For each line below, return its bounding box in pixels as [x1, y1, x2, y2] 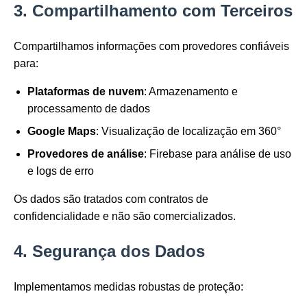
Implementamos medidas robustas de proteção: [14, 281, 243, 293]
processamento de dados [27, 103, 150, 115]
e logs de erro [27, 165, 94, 177]
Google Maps [27, 125, 96, 138]
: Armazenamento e [144, 86, 238, 98]
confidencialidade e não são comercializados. [14, 210, 236, 223]
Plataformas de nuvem [27, 86, 144, 98]
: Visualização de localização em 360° [96, 125, 281, 138]
